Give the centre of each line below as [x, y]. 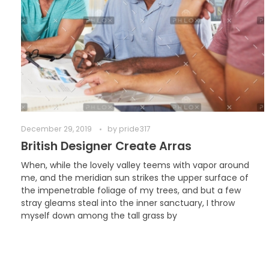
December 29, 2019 [56, 128]
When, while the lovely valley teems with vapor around [135, 165]
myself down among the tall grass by [99, 215]
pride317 [135, 128]
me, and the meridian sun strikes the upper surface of [135, 177]
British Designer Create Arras [106, 146]
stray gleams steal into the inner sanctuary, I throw [128, 203]
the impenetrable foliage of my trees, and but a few [131, 190]
